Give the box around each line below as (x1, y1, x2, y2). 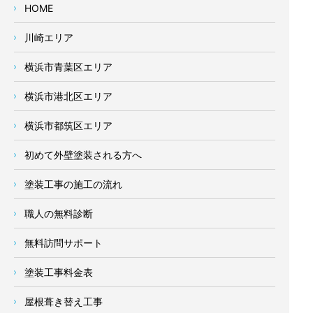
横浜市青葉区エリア (24, 61, 112, 73)
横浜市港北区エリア (24, 90, 112, 103)
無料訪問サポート (24, 237, 103, 249)
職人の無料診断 (24, 208, 93, 220)
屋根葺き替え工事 (24, 296, 103, 308)
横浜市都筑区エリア (24, 119, 112, 132)
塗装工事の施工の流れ (24, 178, 122, 191)
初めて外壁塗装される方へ (24, 149, 142, 161)
